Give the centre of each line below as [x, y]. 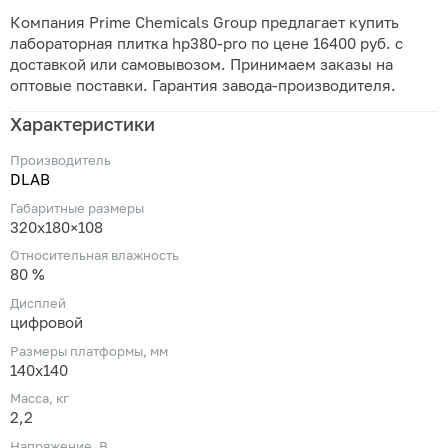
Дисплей [38, 302]
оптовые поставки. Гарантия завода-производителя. [203, 86]
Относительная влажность [94, 255]
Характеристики [82, 123]
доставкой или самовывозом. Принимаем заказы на [201, 65]
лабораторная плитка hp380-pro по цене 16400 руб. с [206, 44]
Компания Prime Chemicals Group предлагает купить [204, 23]
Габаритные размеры [77, 207]
